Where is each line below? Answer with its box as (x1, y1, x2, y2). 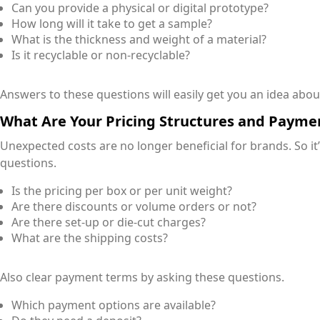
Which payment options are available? (11, 297, 216, 314)
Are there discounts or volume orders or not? (11, 199, 256, 215)
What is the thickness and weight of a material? (11, 31, 266, 48)
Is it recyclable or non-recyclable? (11, 47, 190, 64)
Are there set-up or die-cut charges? (11, 214, 206, 231)
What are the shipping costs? (11, 230, 168, 246)
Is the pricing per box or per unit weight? (11, 183, 232, 199)
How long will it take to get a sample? (11, 16, 212, 32)
